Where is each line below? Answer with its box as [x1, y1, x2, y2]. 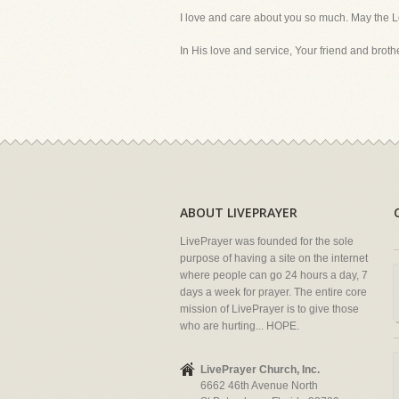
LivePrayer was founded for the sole [180, 235, 354, 248]
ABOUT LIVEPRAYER [180, 204, 297, 221]
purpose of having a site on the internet [180, 252, 368, 265]
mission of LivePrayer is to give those [180, 303, 359, 315]
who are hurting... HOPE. [180, 320, 299, 332]
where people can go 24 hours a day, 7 [180, 269, 368, 281]
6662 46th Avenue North [200, 379, 318, 392]
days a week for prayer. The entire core [180, 286, 367, 298]
